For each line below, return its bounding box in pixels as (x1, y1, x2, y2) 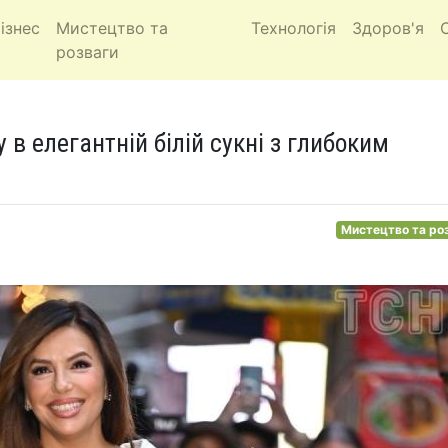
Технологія (250, 18, 336, 38)
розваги (56, 42, 119, 62)
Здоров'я (351, 18, 424, 38)
